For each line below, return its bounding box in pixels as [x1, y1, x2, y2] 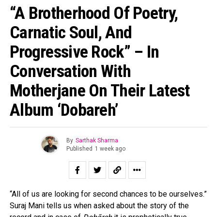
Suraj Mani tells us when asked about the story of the [10, 201, 189, 211]
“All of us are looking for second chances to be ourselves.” [10, 189, 207, 199]
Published [66, 145, 93, 152]
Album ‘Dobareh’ [10, 100, 119, 121]
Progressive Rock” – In [10, 42, 159, 62]
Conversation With [10, 61, 131, 82]
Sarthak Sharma [75, 137, 118, 144]
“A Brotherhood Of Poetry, [10, 3, 178, 24]
